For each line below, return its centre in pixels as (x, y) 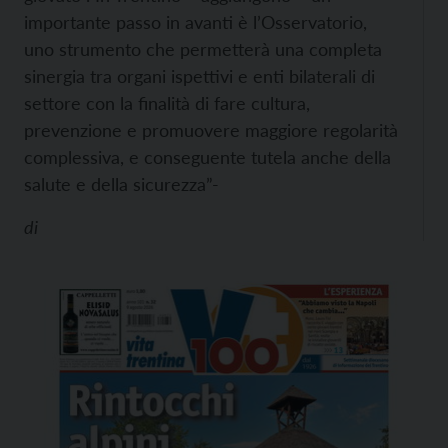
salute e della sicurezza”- (124, 184)
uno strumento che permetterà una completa (203, 49)
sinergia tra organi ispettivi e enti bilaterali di (199, 76)
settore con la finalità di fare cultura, (167, 103)
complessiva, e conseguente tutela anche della (207, 157)
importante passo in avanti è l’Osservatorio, (195, 22)
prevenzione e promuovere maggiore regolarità (211, 130)
